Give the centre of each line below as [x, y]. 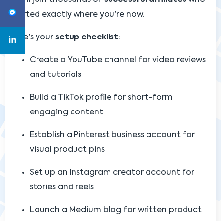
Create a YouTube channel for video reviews [118, 60]
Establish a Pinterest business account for [112, 135]
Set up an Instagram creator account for [112, 172]
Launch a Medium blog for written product [116, 210]
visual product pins [67, 150]
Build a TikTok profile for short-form [101, 97]
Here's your [33, 37]
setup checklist [87, 37]
